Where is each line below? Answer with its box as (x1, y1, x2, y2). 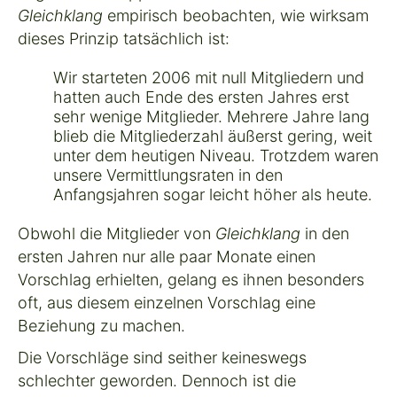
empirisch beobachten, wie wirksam (103, 5, 369, 25)
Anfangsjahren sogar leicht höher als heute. (53, 184, 372, 204)
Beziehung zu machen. (18, 315, 185, 335)
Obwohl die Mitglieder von (18, 223, 215, 243)
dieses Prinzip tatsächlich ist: (18, 28, 230, 48)
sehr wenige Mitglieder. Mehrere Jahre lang (53, 106, 370, 126)
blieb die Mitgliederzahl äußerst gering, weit (53, 126, 372, 145)
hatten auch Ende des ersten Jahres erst (53, 87, 349, 106)
